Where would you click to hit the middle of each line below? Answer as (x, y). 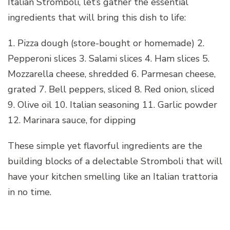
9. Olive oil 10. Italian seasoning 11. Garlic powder (112, 104)
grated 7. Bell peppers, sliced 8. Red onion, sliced (111, 89)
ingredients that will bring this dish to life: (97, 17)
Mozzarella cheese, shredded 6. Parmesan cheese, (112, 74)
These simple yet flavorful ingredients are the (105, 146)
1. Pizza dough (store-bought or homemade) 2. (106, 43)
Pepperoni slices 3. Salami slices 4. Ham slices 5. (109, 58)
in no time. (30, 192)
